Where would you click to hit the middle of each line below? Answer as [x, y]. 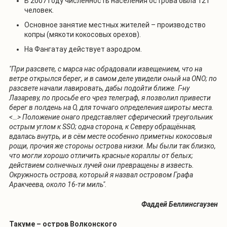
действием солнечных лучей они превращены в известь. [102, 165]
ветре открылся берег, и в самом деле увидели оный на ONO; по [113, 78]
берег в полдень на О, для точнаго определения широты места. [111, 107]
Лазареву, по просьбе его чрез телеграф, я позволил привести [110, 98]
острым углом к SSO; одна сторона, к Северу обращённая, [103, 126]
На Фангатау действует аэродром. [83, 49]
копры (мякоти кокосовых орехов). [83, 34]
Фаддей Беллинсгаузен [180, 204]
